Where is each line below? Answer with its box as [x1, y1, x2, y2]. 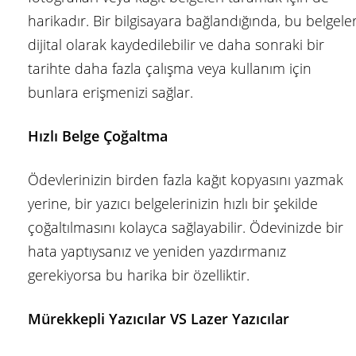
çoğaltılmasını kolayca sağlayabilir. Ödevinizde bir [28, 218, 343, 238]
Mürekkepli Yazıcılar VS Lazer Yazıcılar [28, 309, 289, 329]
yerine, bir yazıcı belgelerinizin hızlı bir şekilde [28, 194, 318, 214]
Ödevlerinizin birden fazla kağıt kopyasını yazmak [28, 170, 343, 190]
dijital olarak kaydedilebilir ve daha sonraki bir [28, 35, 324, 55]
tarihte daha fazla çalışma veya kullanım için [28, 59, 311, 79]
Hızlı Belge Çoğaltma [28, 126, 168, 146]
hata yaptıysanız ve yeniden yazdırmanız [28, 242, 286, 261]
